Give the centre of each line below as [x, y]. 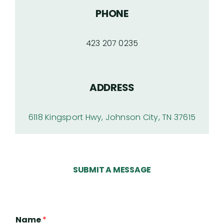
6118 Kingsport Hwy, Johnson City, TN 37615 [112, 117]
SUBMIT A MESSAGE [112, 169]
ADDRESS [112, 88]
